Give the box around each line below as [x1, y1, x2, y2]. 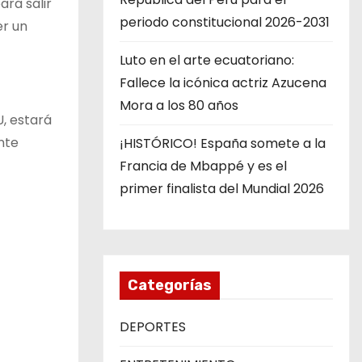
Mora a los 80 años [120, 96, 238, 115]
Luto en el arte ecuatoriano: [120, 51, 294, 69]
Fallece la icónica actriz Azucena [120, 74, 326, 92]
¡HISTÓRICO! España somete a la [120, 134, 326, 153]
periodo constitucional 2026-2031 [120, 13, 330, 32]
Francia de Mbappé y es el [120, 157, 287, 175]
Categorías [128, 276, 212, 294]
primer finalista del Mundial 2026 [120, 179, 324, 198]
